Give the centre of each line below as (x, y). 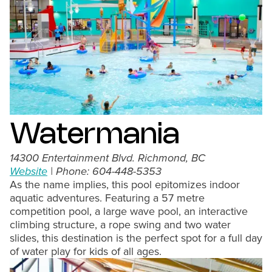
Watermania (95, 135)
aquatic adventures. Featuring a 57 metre (107, 198)
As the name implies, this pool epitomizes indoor (125, 185)
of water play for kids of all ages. (86, 251)
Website (29, 171)
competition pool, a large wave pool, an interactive (129, 211)
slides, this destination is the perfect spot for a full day (136, 238)
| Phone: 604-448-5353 (104, 171)
